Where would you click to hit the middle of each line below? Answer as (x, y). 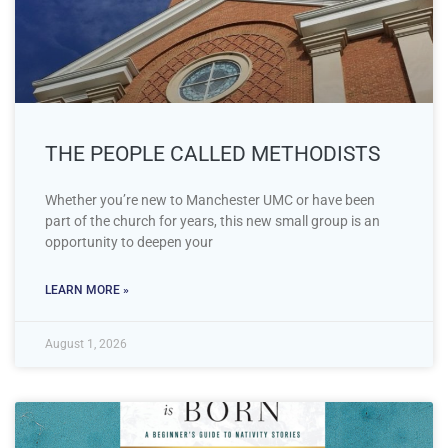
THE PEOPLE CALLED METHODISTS (212, 153)
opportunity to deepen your (129, 241)
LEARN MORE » (87, 289)
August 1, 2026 (86, 343)
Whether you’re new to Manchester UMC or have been (210, 199)
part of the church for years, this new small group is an (212, 220)
